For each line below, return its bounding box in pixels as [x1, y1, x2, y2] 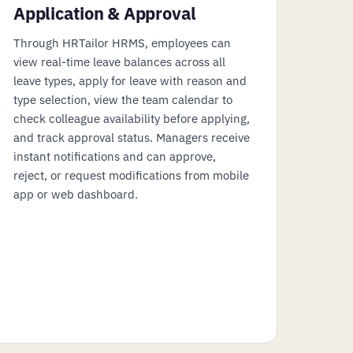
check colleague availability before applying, [13, 110, 250, 126]
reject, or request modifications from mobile [13, 167, 249, 183]
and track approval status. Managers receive [13, 129, 250, 145]
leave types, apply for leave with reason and [13, 72, 247, 88]
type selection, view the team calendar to [13, 91, 232, 107]
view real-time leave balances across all [13, 54, 225, 69]
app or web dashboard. [13, 186, 138, 202]
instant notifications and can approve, [13, 148, 216, 164]
